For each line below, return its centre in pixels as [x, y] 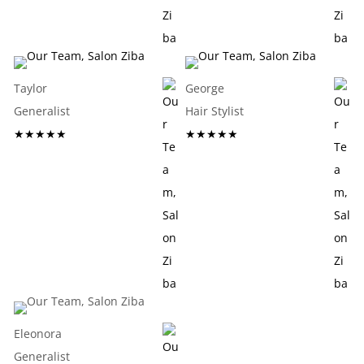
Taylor [31, 88]
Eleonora [38, 334]
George [204, 88]
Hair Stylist [214, 111]
